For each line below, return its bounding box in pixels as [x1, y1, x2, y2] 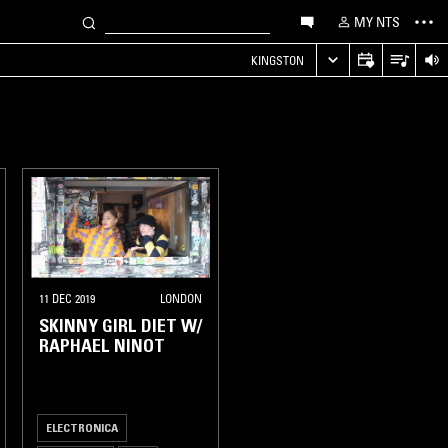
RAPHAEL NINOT [39, 334, 165, 357]
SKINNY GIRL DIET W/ [39, 314, 202, 337]
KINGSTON [251, 52, 304, 68]
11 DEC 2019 [39, 290, 95, 306]
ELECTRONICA [46, 419, 118, 435]
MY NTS [354, 12, 400, 31]
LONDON [160, 290, 202, 306]
